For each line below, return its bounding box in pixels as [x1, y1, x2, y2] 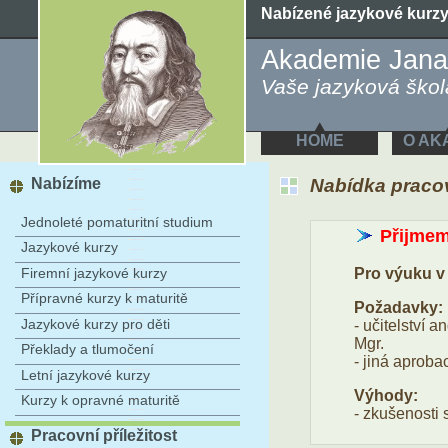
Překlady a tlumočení [21, 341, 154, 358]
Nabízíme [31, 175, 101, 192]
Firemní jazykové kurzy [21, 264, 167, 281]
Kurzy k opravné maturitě [21, 392, 180, 409]
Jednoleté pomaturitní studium [21, 214, 213, 230]
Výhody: [354, 387, 418, 404]
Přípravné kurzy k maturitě [21, 290, 188, 307]
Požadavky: [354, 299, 443, 316]
